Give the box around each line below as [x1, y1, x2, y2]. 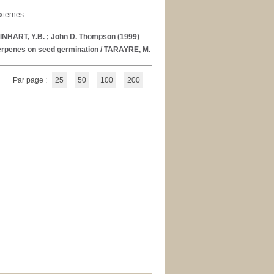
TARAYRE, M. [103, 45, 150, 54]
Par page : [12, 76, 49, 84]
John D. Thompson [50, 32, 116, 41]
